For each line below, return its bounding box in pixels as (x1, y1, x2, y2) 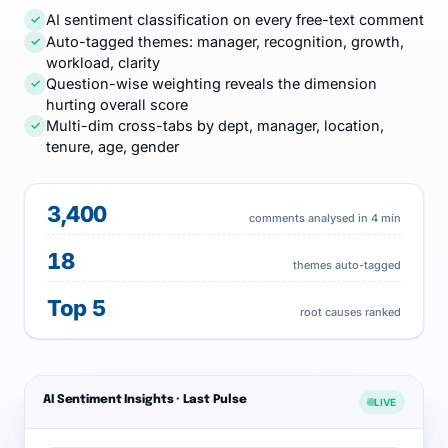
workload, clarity (46, 54, 160, 71)
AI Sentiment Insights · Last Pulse (43, 393, 247, 406)
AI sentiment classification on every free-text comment (46, 11, 424, 28)
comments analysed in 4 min (249, 211, 401, 225)
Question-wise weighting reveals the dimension (46, 75, 377, 92)
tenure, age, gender (46, 138, 179, 155)
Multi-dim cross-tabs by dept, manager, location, (46, 117, 384, 134)
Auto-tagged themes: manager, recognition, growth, (46, 33, 404, 50)
